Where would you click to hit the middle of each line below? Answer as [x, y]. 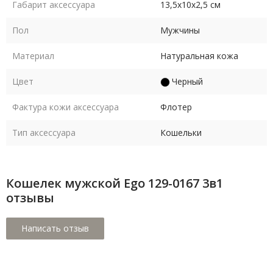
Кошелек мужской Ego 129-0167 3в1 [115, 183]
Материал [33, 56]
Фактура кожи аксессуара [66, 107]
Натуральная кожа [199, 56]
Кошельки [181, 133]
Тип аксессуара [44, 133]
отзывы [30, 198]
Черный [187, 82]
